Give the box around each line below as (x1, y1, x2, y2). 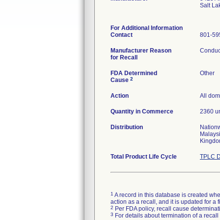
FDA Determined (110, 70, 157, 77)
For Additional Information (110, 25, 183, 31)
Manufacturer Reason (110, 47, 171, 54)
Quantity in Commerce (110, 108, 173, 115)
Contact (110, 31, 133, 38)
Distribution (110, 124, 143, 131)
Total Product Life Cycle (110, 153, 177, 160)
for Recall (110, 54, 137, 61)
